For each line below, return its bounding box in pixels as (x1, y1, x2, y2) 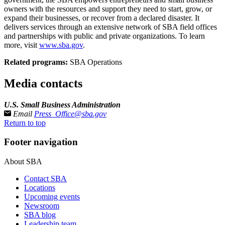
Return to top (4, 118, 46, 127)
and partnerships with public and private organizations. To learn (4, 31, 205, 40)
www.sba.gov (39, 40, 83, 49)
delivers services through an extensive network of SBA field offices (4, 22, 217, 31)
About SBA (4, 157, 42, 166)
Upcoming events (24, 192, 80, 201)
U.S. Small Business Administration (4, 100, 121, 109)
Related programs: (4, 57, 68, 66)
